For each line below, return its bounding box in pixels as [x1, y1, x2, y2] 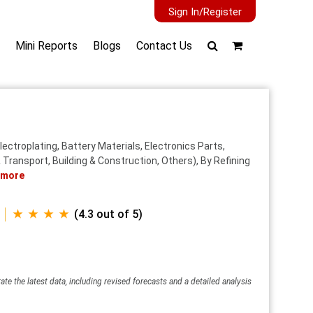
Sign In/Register [168, 6, 242, 18]
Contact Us [136, 39, 192, 52]
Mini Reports [15, 39, 78, 52]
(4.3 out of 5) [73, 207, 143, 221]
